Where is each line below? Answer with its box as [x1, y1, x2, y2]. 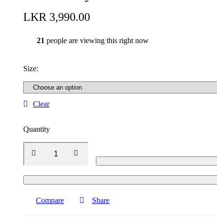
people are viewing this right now [45, 36, 149, 45]
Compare [36, 196, 64, 205]
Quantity [23, 125, 50, 134]
